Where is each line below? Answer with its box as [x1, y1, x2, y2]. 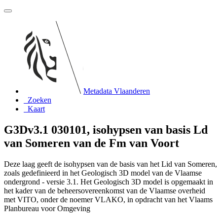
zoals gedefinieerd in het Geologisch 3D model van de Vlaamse [4, 168, 202, 177]
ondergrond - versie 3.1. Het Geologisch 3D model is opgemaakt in [4, 177, 213, 186]
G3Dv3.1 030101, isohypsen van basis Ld [4, 123, 208, 136]
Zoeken [28, 96, 51, 104]
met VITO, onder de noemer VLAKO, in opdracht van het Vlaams [4, 195, 213, 204]
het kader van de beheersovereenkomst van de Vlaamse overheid [4, 186, 205, 195]
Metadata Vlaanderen [83, 87, 150, 95]
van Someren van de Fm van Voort [4, 136, 179, 149]
